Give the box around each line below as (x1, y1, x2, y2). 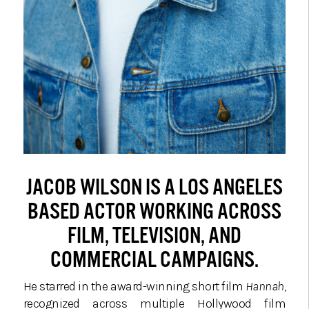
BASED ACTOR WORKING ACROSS (27, 198, 281, 223)
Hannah (245, 279, 284, 295)
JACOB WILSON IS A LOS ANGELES (26, 174, 283, 199)
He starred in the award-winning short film (23, 279, 246, 295)
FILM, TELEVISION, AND (67, 222, 241, 248)
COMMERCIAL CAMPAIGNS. (50, 246, 259, 272)
